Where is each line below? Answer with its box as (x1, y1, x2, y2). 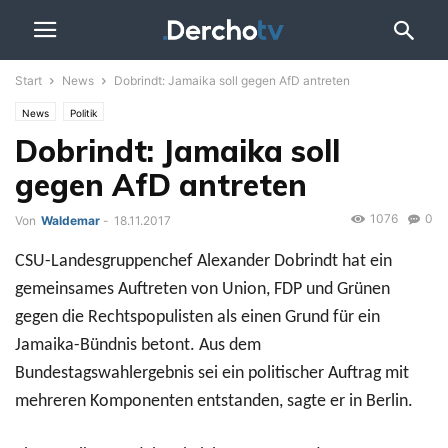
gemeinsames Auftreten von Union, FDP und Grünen (15, 280, 390, 300)
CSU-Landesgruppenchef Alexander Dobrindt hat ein (15, 252, 392, 272)
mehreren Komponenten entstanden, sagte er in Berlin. (15, 392, 413, 412)
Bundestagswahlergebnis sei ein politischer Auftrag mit (15, 364, 409, 384)
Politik (70, 107, 97, 119)
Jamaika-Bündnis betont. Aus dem (15, 336, 261, 356)
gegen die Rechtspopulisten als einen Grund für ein (15, 308, 380, 328)
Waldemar (41, 213, 100, 228)
